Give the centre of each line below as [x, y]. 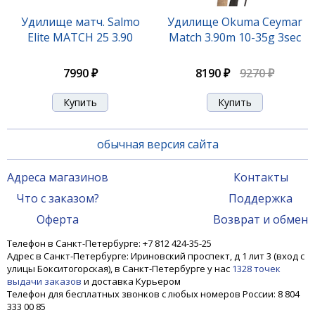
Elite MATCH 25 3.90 [80, 37]
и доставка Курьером [132, 281]
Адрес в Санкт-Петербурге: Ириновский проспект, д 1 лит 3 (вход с [156, 256]
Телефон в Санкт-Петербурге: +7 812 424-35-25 [109, 243]
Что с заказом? [58, 198]
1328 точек [256, 269]
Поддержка [261, 198]
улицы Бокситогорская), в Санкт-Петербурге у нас [120, 269]
